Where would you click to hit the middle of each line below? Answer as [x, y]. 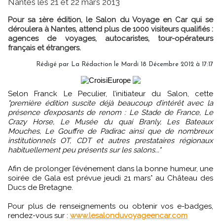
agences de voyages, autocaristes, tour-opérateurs [110, 38]
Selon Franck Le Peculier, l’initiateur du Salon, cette [113, 93]
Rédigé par [54, 64]
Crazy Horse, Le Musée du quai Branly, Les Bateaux [110, 122]
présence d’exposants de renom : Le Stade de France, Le [110, 112]
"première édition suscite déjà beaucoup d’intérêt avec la [110, 103]
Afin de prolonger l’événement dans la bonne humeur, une [110, 168]
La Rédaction [92, 64]
